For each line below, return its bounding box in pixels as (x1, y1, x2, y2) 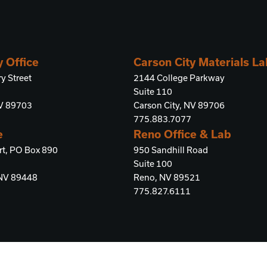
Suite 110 (133, 86, 172, 97)
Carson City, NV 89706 (133, 100, 225, 110)
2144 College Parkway (133, 73, 225, 83)
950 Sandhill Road (133, 145, 208, 155)
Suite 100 (133, 159, 172, 169)
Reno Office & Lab (133, 128, 231, 141)
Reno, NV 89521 (133, 172, 200, 182)
